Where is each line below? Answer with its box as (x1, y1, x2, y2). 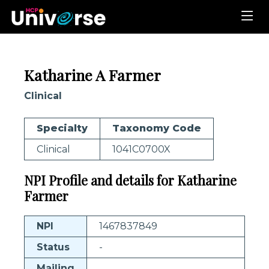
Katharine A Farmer (24, 65, 161, 85)
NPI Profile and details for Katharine (24, 171, 237, 189)
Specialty (37, 122, 88, 134)
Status (37, 241, 70, 253)
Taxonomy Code (112, 122, 201, 134)
